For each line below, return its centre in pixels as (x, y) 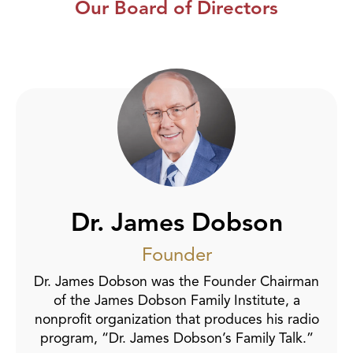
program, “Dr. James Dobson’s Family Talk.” (176, 338)
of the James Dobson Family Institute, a (176, 300)
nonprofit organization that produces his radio (176, 319)
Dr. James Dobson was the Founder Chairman (176, 281)
